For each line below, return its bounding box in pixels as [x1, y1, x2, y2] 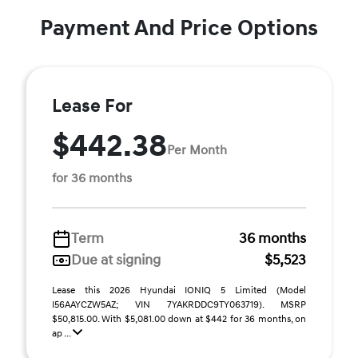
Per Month [167, 141, 227, 158]
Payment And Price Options [40, 14, 318, 42]
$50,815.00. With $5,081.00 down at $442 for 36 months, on [52, 313, 306, 325]
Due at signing [71, 251, 161, 269]
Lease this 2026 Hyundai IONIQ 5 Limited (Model [52, 284, 306, 296]
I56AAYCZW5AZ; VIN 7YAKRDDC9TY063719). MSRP [52, 299, 306, 311]
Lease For [52, 95, 133, 117]
